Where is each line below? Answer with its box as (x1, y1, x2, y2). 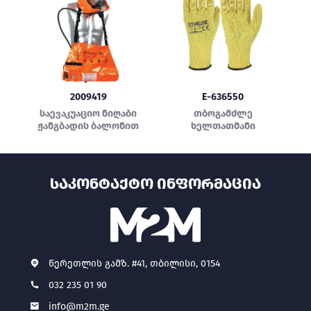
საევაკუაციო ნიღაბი (40, 108, 137, 119)
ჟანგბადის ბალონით (37, 120, 139, 132)
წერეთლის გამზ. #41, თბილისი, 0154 (49, 258, 220, 270)
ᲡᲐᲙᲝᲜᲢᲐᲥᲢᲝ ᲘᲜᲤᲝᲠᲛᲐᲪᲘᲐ (50, 174, 261, 193)
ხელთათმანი (190, 120, 255, 132)
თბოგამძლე (193, 108, 253, 119)
